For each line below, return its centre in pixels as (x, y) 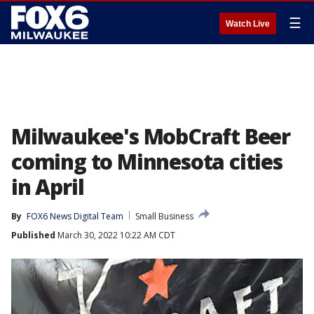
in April (48, 187)
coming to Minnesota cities (147, 162)
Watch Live (248, 24)
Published (33, 235)
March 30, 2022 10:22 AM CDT (115, 235)
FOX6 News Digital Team (75, 216)
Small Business (164, 216)
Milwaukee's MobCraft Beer (151, 136)
